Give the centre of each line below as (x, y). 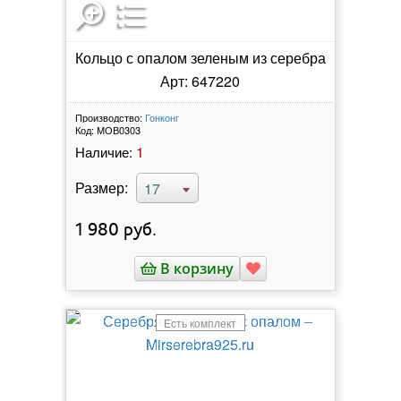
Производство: (108, 117)
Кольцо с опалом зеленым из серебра (200, 57)
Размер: (101, 187)
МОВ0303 (118, 129)
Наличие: (103, 151)
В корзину (195, 268)
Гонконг (162, 117)
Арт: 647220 (200, 81)
